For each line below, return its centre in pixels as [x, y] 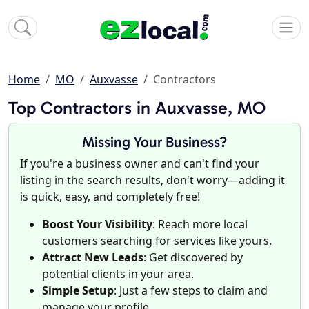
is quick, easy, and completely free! [110, 197]
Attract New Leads [93, 258]
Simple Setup [78, 291]
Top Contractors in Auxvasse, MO [137, 108]
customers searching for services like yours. [157, 241]
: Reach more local [200, 225]
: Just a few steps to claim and [191, 291]
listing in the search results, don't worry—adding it [152, 180]
